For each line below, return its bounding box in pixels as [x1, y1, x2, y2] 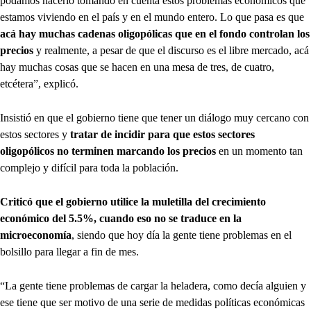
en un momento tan [219, 145, 303, 158]
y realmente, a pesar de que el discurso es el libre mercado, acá [33, 44, 309, 57]
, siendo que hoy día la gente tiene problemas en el [72, 229, 292, 242]
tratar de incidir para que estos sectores [70, 128, 255, 141]
